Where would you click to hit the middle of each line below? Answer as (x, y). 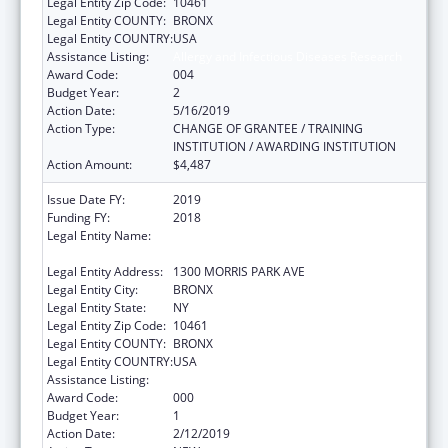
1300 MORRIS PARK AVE (239, 271)
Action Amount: (89, 164)
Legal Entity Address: (105, 271)
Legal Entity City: (92, 289)
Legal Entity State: (96, 307)
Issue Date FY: (86, 199)
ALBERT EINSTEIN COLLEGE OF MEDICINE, (290, 235)
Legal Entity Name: (99, 235)
